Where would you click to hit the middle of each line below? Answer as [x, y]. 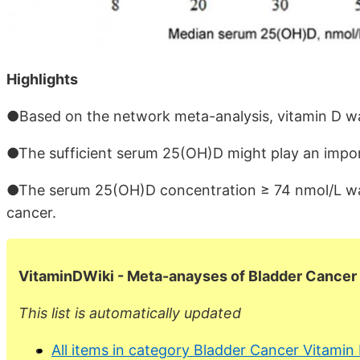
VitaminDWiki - [73, 276]
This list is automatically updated [130, 313]
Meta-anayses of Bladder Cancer [242, 276]
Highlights [42, 79]
